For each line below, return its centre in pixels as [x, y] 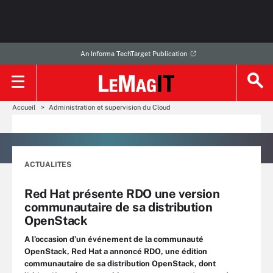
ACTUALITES [48, 165]
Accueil [24, 107]
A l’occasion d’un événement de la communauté [114, 239]
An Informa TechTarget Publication [133, 54]
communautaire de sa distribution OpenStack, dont [120, 264]
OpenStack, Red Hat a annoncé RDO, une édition [116, 251]
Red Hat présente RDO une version [122, 194]
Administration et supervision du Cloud [110, 107]
